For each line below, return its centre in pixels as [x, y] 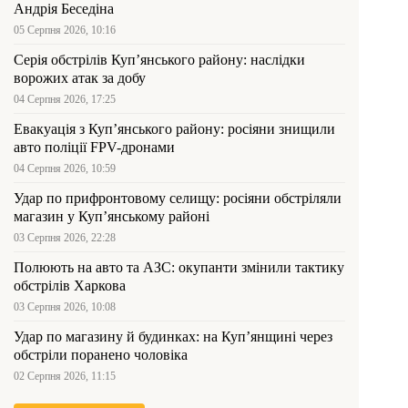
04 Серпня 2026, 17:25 [65, 100]
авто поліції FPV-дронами [94, 148]
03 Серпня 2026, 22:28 [65, 238]
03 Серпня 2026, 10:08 [65, 307]
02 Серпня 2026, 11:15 [65, 377]
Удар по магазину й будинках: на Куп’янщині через [173, 337]
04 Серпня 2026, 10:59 [65, 169]
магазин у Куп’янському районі [112, 217]
